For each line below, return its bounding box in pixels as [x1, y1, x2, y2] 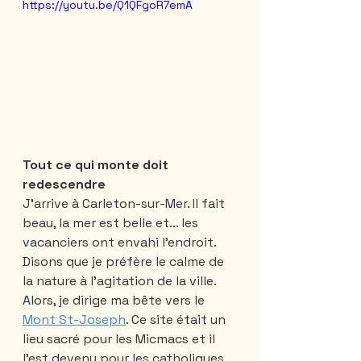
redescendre [23, 175, 106, 193]
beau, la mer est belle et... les [23, 214, 201, 231]
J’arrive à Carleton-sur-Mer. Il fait [23, 194, 228, 212]
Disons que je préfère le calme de [23, 252, 227, 270]
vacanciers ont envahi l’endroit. [23, 233, 219, 251]
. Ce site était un [126, 310, 229, 328]
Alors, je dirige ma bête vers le [23, 291, 208, 309]
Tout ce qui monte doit [23, 156, 172, 173]
